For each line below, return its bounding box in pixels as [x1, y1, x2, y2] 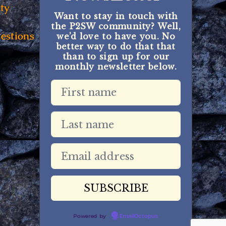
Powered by [73, 212, 108, 219]
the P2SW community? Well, [51, 21, 181, 31]
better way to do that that [56, 41, 176, 51]
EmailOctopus [120, 213, 158, 219]
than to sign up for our [62, 51, 169, 62]
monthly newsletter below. [55, 61, 177, 72]
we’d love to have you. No [56, 31, 175, 41]
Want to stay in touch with [53, 11, 178, 21]
